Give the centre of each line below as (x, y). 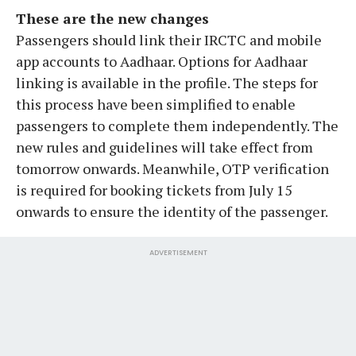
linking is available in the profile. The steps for (167, 82)
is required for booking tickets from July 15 (154, 190)
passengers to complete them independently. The (177, 125)
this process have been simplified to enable (156, 104)
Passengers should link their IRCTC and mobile (169, 39)
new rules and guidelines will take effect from (164, 147)
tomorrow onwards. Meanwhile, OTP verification (172, 168)
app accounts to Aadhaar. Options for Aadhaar (162, 61)
